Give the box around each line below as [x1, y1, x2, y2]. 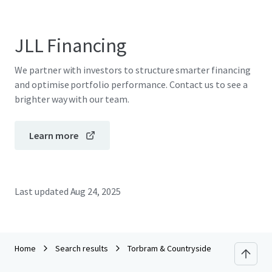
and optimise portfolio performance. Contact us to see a [15, 78, 248, 90]
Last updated [15, 185, 69, 197]
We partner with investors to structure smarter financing [15, 64, 251, 76]
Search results [55, 243, 108, 254]
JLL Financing [15, 33, 126, 58]
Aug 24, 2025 [70, 185, 121, 197]
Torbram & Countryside [127, 243, 211, 254]
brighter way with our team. [15, 93, 129, 105]
